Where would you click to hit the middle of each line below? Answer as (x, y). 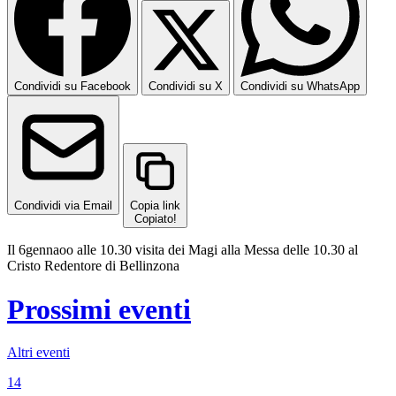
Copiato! (155, 219)
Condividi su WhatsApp (300, 87)
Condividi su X (186, 87)
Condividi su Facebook (72, 87)
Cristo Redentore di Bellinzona (93, 266)
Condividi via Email (63, 206)
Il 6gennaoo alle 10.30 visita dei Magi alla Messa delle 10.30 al (183, 250)
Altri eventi (38, 353)
